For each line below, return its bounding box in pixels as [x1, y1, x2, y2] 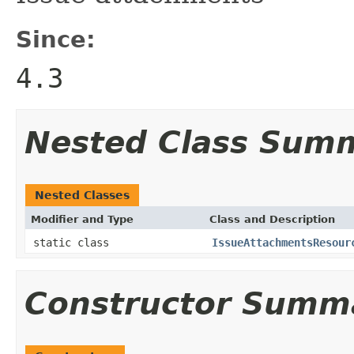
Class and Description [209, 213, 335, 225]
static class [33, 235, 115, 249]
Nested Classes [35, 188, 130, 201]
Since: [16, 25, 96, 53]
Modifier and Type [31, 213, 134, 225]
